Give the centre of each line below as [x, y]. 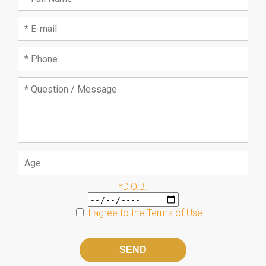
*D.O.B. [133, 187]
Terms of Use [174, 213]
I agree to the [117, 213]
